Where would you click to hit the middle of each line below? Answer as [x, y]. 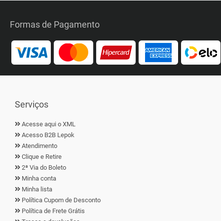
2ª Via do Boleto [44, 167]
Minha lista [37, 189]
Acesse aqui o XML [49, 124]
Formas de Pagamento [55, 24]
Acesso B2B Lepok [48, 135]
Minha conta [39, 178]
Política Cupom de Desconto [61, 200]
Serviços [32, 104]
